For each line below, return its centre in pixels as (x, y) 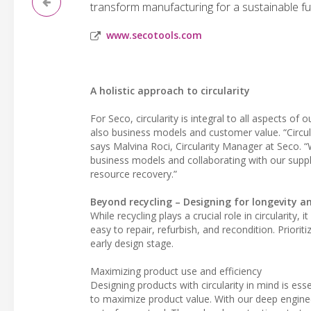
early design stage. (132, 243)
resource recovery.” (134, 174)
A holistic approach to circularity (170, 91)
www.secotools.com (154, 35)
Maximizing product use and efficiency (176, 271)
